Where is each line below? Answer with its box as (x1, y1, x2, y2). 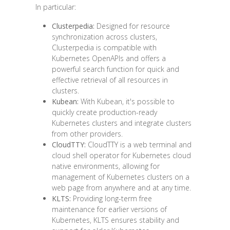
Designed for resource (94, 21, 170, 31)
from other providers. (51, 128, 123, 139)
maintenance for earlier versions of (51, 204, 167, 214)
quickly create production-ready (51, 107, 157, 117)
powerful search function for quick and (51, 64, 179, 74)
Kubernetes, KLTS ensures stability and (51, 215, 179, 225)
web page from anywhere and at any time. (51, 182, 191, 193)
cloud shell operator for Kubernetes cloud (51, 150, 191, 160)
